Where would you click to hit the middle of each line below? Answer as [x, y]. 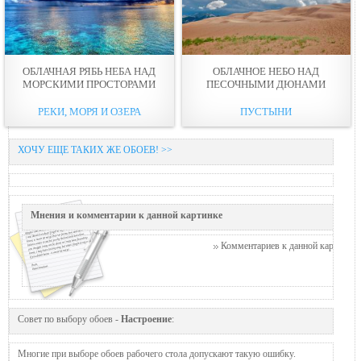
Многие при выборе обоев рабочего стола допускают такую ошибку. [157, 353]
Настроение [146, 319]
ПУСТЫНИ [266, 111]
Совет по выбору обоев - [69, 319]
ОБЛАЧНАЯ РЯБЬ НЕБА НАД [89, 71]
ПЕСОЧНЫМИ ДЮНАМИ [266, 84]
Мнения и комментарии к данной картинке [127, 215]
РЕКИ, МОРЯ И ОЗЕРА [89, 111]
